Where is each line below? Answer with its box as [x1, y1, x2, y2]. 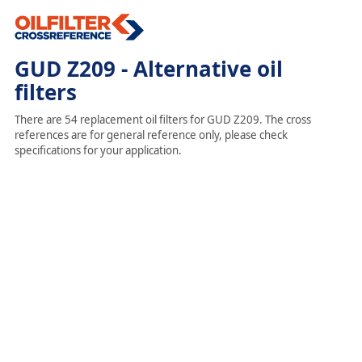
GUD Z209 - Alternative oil [14, 54, 283, 83]
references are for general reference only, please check [14, 128, 288, 142]
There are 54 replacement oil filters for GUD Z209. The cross [14, 112, 311, 127]
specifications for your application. [14, 143, 182, 158]
